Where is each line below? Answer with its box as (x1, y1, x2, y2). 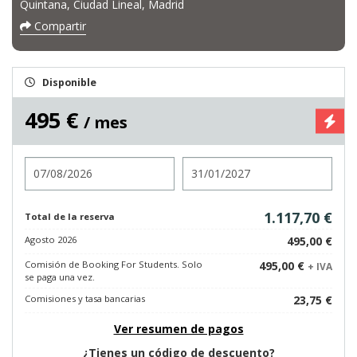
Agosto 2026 (25, 233, 76, 245)
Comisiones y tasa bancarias (25, 292, 145, 304)
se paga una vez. (25, 271, 95, 283)
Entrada (24, 156, 69, 171)
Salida (182, 156, 216, 171)
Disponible (42, 76, 96, 89)
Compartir (31, 18, 86, 33)
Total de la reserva (25, 210, 115, 222)
